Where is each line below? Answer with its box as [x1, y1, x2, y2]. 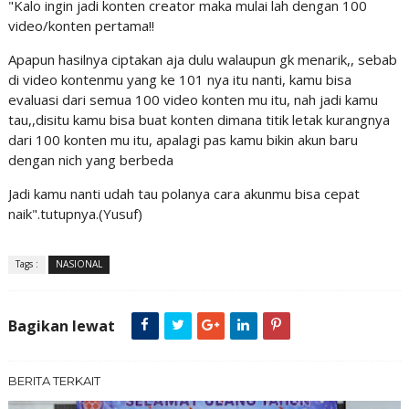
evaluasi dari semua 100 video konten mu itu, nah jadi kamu [7, 90, 378, 110]
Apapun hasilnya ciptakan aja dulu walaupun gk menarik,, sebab [7, 50, 397, 69]
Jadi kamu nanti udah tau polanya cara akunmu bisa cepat [7, 184, 360, 204]
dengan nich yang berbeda [7, 151, 173, 170]
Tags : [15, 257, 38, 271]
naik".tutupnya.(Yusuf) [7, 204, 142, 224]
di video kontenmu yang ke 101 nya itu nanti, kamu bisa [7, 70, 351, 89]
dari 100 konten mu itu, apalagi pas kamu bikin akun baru [7, 131, 358, 150]
